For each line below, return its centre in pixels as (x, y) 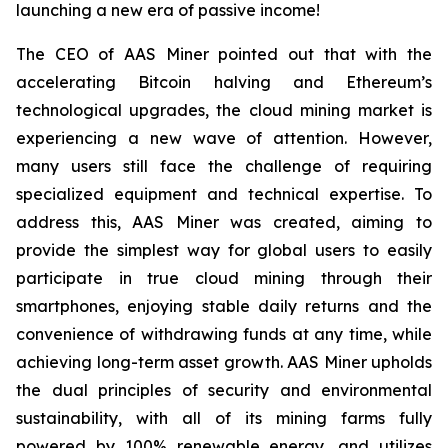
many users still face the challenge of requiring (224, 166)
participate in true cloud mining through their (224, 278)
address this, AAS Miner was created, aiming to (224, 222)
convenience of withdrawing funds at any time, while (224, 334)
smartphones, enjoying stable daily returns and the (224, 306)
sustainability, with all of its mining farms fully (224, 418)
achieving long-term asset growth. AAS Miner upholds (224, 362)
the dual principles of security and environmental (224, 390)
